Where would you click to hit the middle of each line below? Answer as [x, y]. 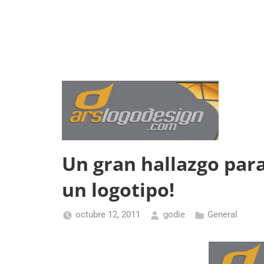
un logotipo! [118, 189]
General [222, 215]
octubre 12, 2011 [108, 215]
